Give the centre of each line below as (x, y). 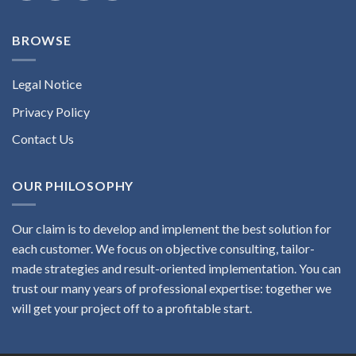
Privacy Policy (51, 111)
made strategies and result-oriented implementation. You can (176, 269)
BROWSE (42, 41)
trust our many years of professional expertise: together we (172, 288)
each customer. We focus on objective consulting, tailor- (163, 249)
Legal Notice (47, 83)
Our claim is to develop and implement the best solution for (172, 229)
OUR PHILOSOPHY (73, 185)
